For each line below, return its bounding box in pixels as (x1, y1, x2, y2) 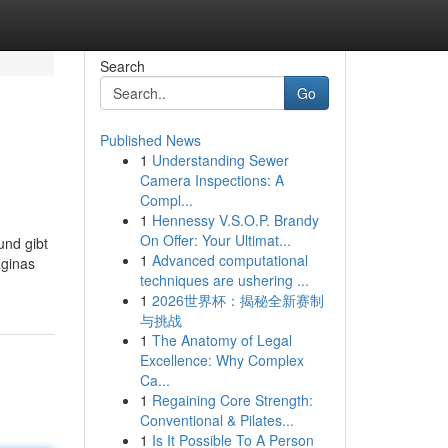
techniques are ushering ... (139, 270, 309, 290)
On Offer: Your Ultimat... (139, 230, 291, 250)
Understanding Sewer (151, 150, 289, 170)
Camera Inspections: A (139, 170, 284, 190)
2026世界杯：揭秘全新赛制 (151, 290, 324, 310)
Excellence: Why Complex (139, 350, 304, 370)
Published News (99, 130, 201, 150)
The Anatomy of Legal (151, 330, 292, 350)
